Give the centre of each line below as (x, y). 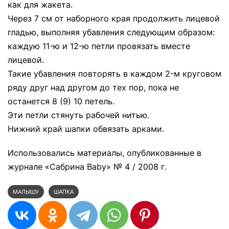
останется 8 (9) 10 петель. (61, 101)
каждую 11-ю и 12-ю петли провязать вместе (99, 46)
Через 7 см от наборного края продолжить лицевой (114, 18)
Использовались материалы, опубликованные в (105, 153)
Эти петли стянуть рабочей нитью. (78, 115)
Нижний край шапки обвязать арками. (86, 129)
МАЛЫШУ (26, 192)
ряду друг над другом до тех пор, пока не (93, 87)
